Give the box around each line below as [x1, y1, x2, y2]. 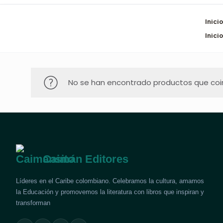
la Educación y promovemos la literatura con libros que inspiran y [16, 188, 204, 196]
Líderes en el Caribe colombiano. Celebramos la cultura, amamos [16, 177, 204, 185]
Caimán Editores [40, 153, 128, 165]
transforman [16, 199, 50, 207]
